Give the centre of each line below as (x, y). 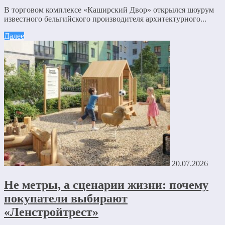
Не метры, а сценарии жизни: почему (106, 185)
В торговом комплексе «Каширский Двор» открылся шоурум (109, 10)
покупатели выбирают (66, 198)
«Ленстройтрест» (51, 212)
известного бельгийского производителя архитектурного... (105, 19)
